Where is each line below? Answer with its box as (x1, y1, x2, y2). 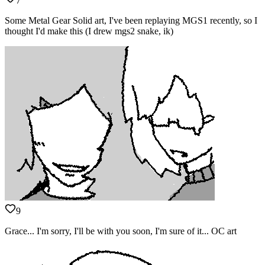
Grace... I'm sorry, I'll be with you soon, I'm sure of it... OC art (5, 226, 237, 236)
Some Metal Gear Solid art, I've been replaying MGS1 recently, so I (5, 15, 257, 25)
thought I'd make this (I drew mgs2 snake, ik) (5, 25, 173, 36)
